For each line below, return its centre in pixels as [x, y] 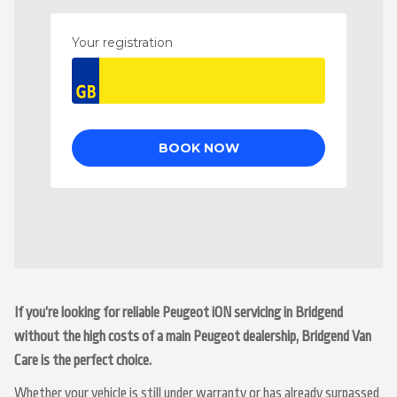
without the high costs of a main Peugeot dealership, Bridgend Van [193, 337]
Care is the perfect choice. [83, 361]
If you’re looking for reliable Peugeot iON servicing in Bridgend [179, 313]
